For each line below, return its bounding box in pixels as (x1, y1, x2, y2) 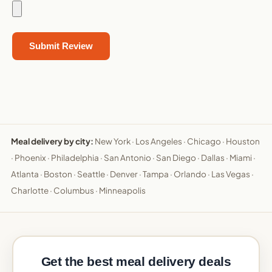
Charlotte (11, 185, 49, 196)
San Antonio (104, 152, 151, 163)
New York (95, 136, 131, 147)
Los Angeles (135, 136, 182, 147)
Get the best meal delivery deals (41, 254, 231, 269)
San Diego (156, 152, 196, 163)
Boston (44, 169, 72, 180)
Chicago (187, 136, 221, 147)
